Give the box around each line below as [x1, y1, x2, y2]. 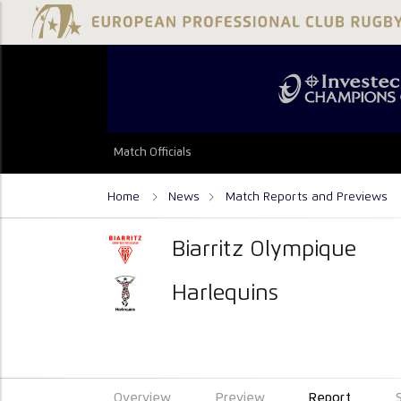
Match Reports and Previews [226, 190, 388, 203]
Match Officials [114, 147, 192, 159]
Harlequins [172, 282, 279, 304]
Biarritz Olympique [172, 238, 357, 260]
